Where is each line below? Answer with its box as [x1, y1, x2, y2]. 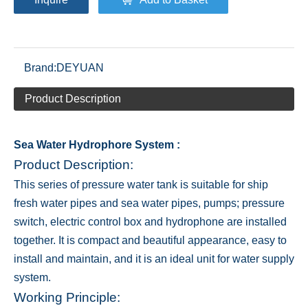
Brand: [24, 62, 56, 74]
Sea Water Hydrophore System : [14, 139, 180, 151]
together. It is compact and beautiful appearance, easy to [14, 234, 287, 246]
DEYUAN [56, 62, 104, 74]
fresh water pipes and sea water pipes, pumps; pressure [14, 197, 285, 209]
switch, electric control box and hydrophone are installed [14, 216, 287, 228]
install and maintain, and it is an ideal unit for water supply [14, 253, 294, 265]
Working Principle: [14, 290, 120, 305]
